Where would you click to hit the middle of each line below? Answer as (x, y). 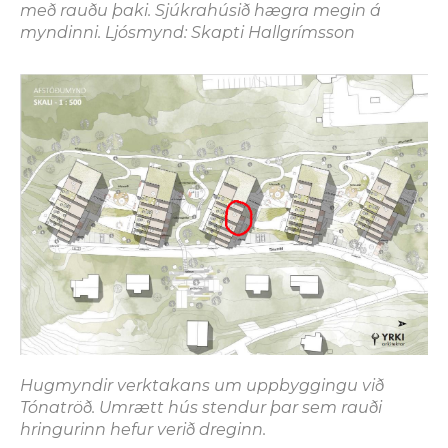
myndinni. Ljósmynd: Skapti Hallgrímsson (187, 32)
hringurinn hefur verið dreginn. (143, 430)
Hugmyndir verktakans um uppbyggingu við (202, 386)
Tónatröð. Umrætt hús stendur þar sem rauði (201, 408)
